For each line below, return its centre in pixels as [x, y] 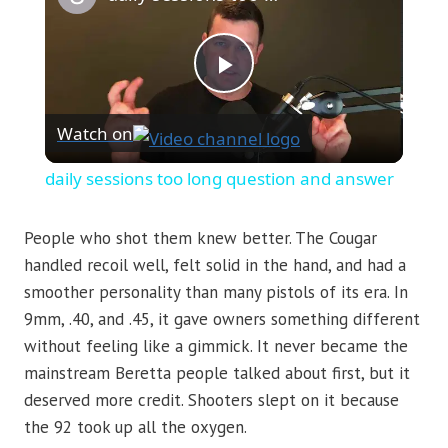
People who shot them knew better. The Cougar [200, 238]
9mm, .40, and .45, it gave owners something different [222, 319]
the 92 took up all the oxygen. [135, 427]
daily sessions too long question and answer [219, 179]
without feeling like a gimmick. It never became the [216, 346]
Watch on [94, 133]
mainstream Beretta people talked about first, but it [217, 373]
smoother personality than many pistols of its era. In [216, 292]
